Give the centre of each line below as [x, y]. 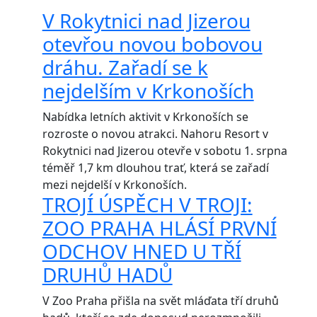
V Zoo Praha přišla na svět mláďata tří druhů [160, 300]
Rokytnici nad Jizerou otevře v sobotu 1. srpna [165, 150]
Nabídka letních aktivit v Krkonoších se [145, 116]
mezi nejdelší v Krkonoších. [114, 184]
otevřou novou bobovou [152, 44]
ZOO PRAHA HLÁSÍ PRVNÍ [159, 227]
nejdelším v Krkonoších [148, 90]
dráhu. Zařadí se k [125, 67]
